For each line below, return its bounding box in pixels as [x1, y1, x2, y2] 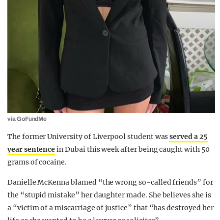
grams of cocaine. [7, 157, 67, 166]
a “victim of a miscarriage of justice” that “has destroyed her [7, 203, 214, 212]
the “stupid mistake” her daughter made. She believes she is [7, 190, 211, 199]
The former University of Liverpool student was [7, 132, 170, 141]
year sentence [7, 144, 55, 154]
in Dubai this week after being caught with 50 [55, 144, 210, 154]
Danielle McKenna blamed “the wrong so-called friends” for [7, 177, 213, 187]
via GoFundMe [7, 115, 47, 122]
